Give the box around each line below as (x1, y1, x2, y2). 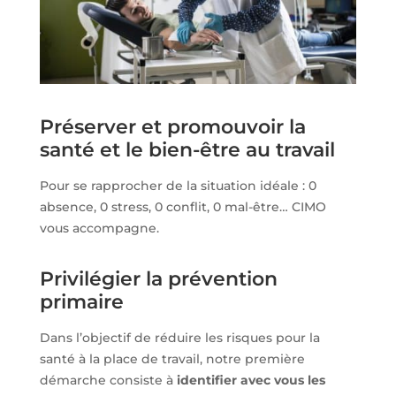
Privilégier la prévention (39, 266, 278, 291)
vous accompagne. (39, 219, 159, 236)
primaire (39, 289, 124, 314)
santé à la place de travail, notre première (39, 350, 305, 367)
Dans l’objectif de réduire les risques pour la (39, 329, 320, 346)
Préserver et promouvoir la (39, 114, 306, 139)
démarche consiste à (39, 371, 177, 388)
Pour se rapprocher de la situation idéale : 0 (39, 177, 316, 194)
